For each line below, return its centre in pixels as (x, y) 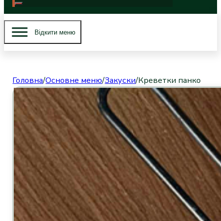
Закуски (120, 81)
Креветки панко (170, 81)
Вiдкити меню (55, 32)
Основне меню (74, 81)
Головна (28, 81)
